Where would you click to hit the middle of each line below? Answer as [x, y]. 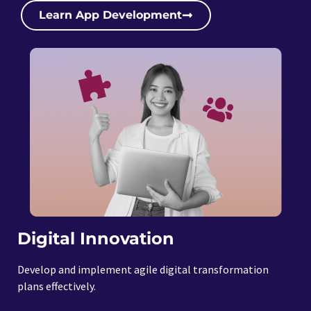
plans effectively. [57, 286]
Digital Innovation [96, 238]
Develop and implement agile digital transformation [143, 269]
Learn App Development [110, 15]
